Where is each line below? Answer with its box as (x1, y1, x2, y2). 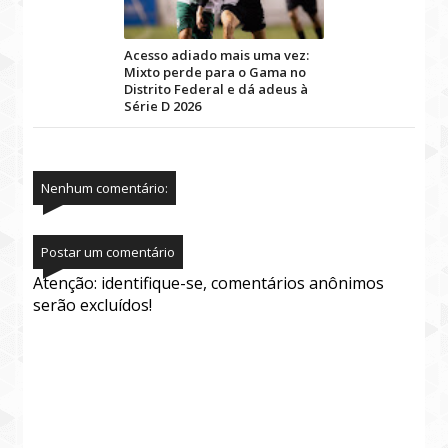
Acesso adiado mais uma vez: (124, 46, 309, 64)
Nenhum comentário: (41, 179, 169, 197)
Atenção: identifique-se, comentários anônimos (33, 272, 385, 294)
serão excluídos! (33, 294, 153, 316)
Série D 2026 (124, 97, 201, 115)
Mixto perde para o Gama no (124, 63, 306, 81)
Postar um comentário (41, 243, 176, 261)
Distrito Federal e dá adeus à (124, 80, 308, 98)
